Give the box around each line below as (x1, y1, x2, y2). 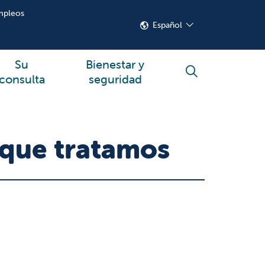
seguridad (88, 71, 142, 86)
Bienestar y (86, 56, 145, 72)
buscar (190, 70, 227, 85)
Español (153, 20, 183, 30)
